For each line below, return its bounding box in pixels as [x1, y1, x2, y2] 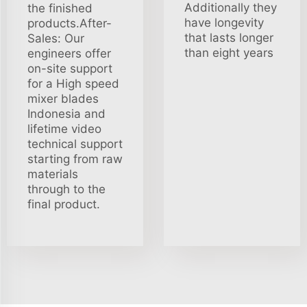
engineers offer [27, 47, 111, 60]
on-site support [27, 62, 112, 75]
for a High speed [27, 77, 119, 90]
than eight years [184, 46, 273, 60]
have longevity [184, 16, 264, 29]
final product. [27, 197, 100, 211]
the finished [27, 1, 93, 15]
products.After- [27, 16, 112, 30]
